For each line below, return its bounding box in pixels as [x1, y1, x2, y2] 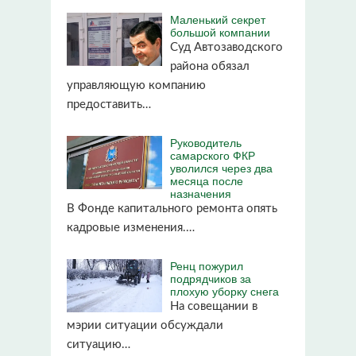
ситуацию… [67, 338, 130, 350]
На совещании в [170, 300, 257, 312]
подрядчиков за [170, 269, 251, 286]
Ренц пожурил [170, 257, 243, 273]
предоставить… [67, 98, 151, 110]
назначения [170, 184, 231, 201]
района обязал [170, 60, 250, 72]
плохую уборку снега [170, 282, 279, 299]
